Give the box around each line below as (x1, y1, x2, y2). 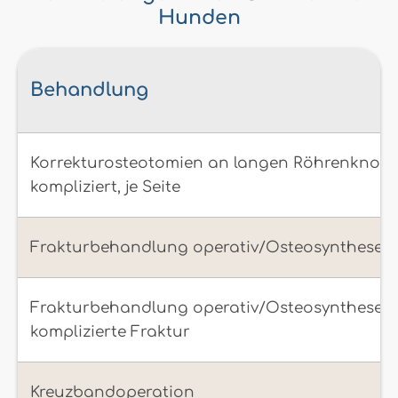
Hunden (157, 6, 241, 28)
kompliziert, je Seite (30, 179, 180, 196)
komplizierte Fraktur (30, 323, 190, 341)
